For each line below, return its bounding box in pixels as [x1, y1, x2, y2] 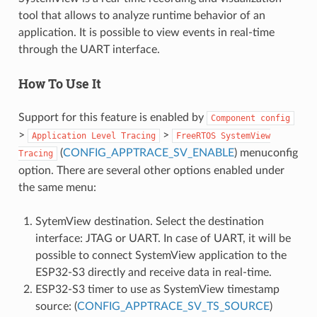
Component [210, 113, 255, 124]
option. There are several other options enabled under [18, 165, 284, 177]
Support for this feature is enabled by [18, 112, 207, 124]
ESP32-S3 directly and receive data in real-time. [35, 267, 272, 279]
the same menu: [18, 182, 96, 194]
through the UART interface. [18, 44, 160, 56]
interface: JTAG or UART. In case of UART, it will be [35, 233, 291, 245]
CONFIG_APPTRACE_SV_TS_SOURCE [76, 301, 270, 313]
